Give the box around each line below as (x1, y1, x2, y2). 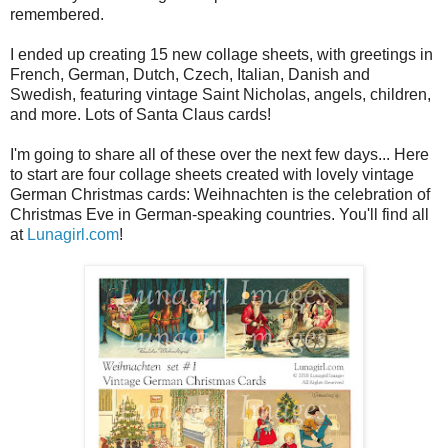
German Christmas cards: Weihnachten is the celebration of (10, 185, 430, 203)
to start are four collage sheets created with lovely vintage (10, 165, 414, 183)
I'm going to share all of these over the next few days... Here (10, 145, 429, 163)
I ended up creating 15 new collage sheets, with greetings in (10, 45, 433, 63)
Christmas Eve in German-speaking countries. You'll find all (10, 205, 429, 223)
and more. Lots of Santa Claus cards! (10, 105, 271, 123)
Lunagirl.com (27, 225, 119, 243)
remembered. (10, 5, 104, 23)
